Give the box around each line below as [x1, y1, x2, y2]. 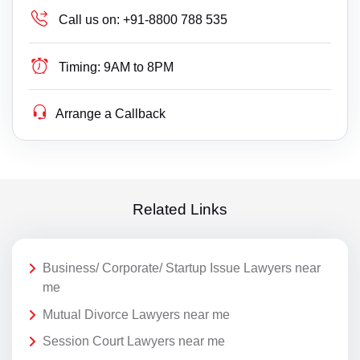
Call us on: [59, 13, 121, 27]
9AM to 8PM [104, 60, 174, 75]
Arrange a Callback [55, 107, 166, 121]
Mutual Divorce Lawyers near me [43, 307, 230, 321]
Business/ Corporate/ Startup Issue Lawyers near [43, 261, 321, 276]
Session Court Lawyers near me [43, 334, 225, 349]
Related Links [133, 200, 227, 218]
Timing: [59, 60, 101, 75]
